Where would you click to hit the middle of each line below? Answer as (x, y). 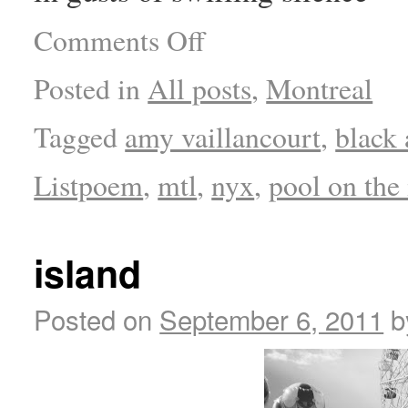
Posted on (93, 318)
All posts (200, 89)
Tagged (76, 137)
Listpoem (89, 185)
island (88, 272)
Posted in (87, 89)
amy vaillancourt (223, 137)
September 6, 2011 (272, 318)
